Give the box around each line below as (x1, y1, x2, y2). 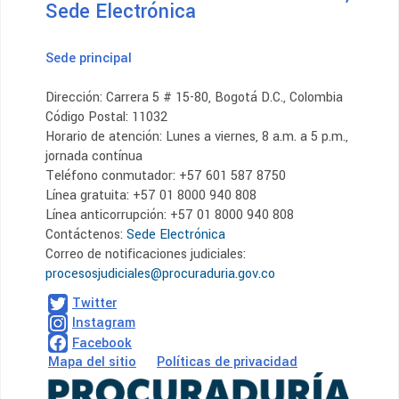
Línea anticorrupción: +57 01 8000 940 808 (45, 206, 294, 225)
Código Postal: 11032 (45, 108, 167, 127)
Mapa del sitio (48, 353, 136, 372)
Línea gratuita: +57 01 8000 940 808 (45, 186, 256, 206)
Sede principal (45, 49, 132, 69)
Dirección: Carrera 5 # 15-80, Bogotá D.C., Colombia (45, 88, 343, 108)
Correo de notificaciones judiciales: (45, 245, 246, 265)
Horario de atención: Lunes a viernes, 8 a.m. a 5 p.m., (45, 127, 348, 147)
